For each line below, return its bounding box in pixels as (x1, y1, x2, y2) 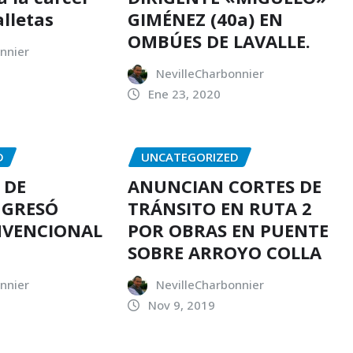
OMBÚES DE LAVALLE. (127, 29, 310, 54)
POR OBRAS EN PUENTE (127, 217, 329, 242)
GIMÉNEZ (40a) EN (127, 7, 283, 32)
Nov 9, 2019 (147, 296, 215, 313)
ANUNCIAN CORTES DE (127, 173, 321, 198)
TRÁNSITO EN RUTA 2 (127, 195, 312, 220)
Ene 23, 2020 (147, 86, 221, 102)
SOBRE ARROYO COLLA (127, 240, 321, 264)
